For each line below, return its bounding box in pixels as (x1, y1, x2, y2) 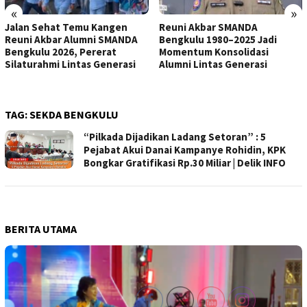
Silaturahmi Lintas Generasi (5, 58, 136, 71)
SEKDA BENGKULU (29, 108, 119, 122)
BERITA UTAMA (5, 222, 77, 236)
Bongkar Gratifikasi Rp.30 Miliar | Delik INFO (84, 156, 286, 170)
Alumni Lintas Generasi (158, 58, 267, 71)
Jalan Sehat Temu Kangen (5, 21, 127, 34)
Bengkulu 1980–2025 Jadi (158, 33, 277, 47)
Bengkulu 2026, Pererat (5, 45, 116, 59)
